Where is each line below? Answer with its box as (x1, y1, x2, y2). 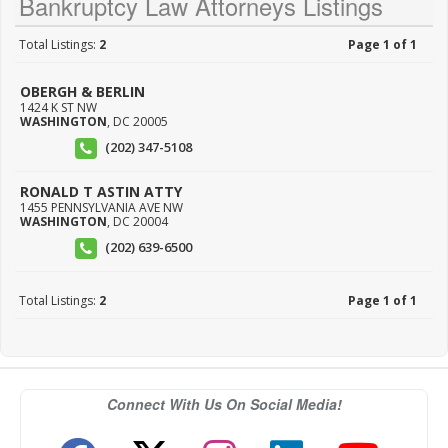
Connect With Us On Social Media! (106, 394, 342, 415)
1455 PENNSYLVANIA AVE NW (20, 199, 183, 217)
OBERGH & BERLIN (20, 82, 145, 102)
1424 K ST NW (20, 99, 97, 117)
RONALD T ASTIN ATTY (20, 182, 182, 202)
